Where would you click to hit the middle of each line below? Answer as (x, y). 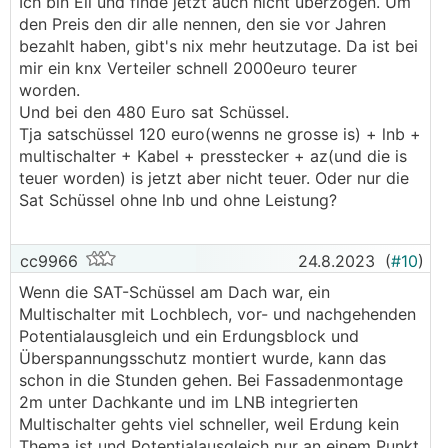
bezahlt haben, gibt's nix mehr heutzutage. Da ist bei (218, 46)
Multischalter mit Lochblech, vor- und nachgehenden (217, 314)
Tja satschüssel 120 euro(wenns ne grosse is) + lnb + (220, 134)
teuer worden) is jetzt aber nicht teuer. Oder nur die (214, 178)
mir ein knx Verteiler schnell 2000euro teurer (188, 68)
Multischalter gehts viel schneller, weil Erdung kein (209, 424)
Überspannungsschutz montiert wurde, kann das (202, 358)
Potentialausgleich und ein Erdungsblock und (189, 336)
